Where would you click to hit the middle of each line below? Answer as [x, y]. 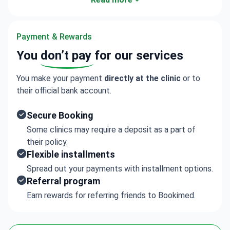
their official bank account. [64, 91]
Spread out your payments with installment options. [120, 169]
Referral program [63, 181]
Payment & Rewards [54, 37]
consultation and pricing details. [73, 10]
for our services [137, 55]
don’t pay [66, 55]
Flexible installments [71, 154]
